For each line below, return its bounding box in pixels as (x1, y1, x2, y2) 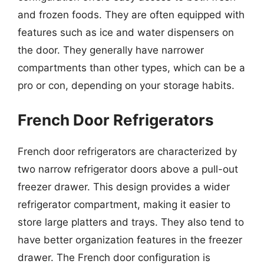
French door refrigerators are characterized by (18, 145, 237, 157)
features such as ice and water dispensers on (18, 27, 234, 38)
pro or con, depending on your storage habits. (18, 80, 235, 91)
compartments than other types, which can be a (18, 62, 245, 74)
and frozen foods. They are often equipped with (18, 9, 245, 21)
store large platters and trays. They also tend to (18, 216, 244, 228)
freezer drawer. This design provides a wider (18, 180, 230, 193)
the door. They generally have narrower (18, 44, 204, 56)
